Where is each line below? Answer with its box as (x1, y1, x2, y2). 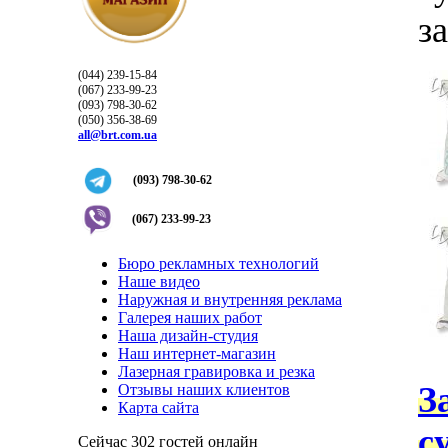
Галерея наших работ (118, 309, 262, 326)
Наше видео (118, 273, 200, 290)
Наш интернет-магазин (118, 345, 276, 362)
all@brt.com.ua (78, 128, 157, 142)
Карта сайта (118, 399, 199, 416)
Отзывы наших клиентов (118, 381, 290, 398)
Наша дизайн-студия (118, 327, 258, 344)
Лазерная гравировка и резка (118, 363, 315, 380)
